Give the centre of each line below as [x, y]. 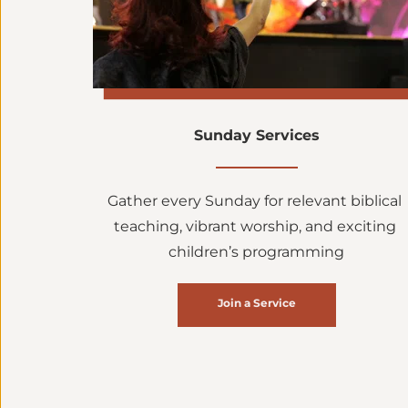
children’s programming [257, 251]
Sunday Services [256, 135]
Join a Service [256, 302]
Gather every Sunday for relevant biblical [255, 200]
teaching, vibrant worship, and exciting [255, 226]
